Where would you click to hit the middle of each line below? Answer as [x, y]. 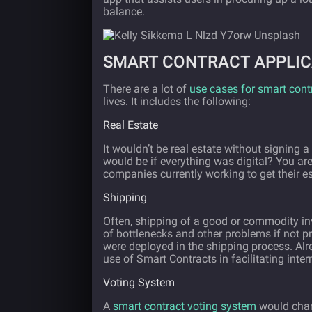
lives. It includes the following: [177, 101]
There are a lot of [146, 89]
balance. [124, 11]
